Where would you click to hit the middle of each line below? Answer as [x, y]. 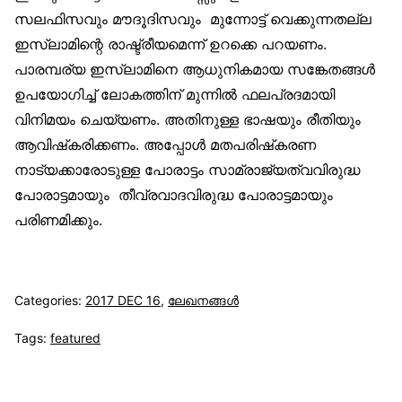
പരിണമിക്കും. [58, 220]
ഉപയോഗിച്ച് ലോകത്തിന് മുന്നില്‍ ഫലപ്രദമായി [175, 95]
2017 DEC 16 [123, 301]
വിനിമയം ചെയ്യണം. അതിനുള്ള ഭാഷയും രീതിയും [188, 120]
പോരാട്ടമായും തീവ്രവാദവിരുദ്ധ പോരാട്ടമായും [174, 195]
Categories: [50, 301]
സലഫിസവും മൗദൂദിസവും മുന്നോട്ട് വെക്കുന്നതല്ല [193, 19]
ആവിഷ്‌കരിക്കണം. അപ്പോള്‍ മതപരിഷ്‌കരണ [165, 145]
